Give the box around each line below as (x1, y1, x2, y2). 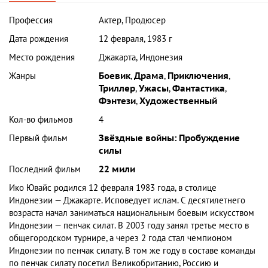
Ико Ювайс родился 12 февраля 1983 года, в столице (9, 182, 219, 193)
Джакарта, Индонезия (99, 51, 183, 63)
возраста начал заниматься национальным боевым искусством (9, 207, 254, 218)
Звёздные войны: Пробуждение (99, 132, 240, 144)
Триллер (99, 83, 136, 94)
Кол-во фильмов (9, 114, 72, 125)
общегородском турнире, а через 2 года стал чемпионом (9, 232, 232, 243)
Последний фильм (9, 163, 81, 175)
